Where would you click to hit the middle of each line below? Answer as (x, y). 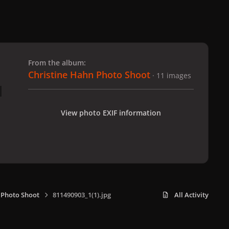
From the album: (57, 62)
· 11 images (172, 75)
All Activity (191, 195)
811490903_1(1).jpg (82, 195)
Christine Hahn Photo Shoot (89, 74)
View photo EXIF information (111, 112)
